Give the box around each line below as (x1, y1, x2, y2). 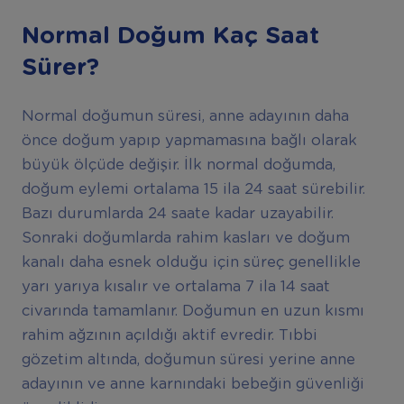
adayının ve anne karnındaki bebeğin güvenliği (21, 377, 364, 392)
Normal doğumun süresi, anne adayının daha (21, 109, 349, 124)
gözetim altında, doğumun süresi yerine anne (21, 353, 355, 368)
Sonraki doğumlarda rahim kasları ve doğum (21, 231, 350, 246)
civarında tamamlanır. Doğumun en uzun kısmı (21, 304, 364, 319)
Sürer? (21, 56, 99, 80)
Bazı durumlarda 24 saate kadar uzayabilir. (21, 207, 334, 222)
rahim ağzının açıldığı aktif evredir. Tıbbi (21, 328, 317, 344)
